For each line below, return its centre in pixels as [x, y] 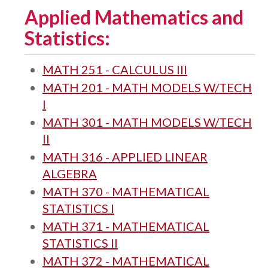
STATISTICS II [80, 243]
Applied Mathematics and [134, 17]
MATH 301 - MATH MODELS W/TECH [147, 122]
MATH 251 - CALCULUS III [115, 69]
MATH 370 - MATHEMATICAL [126, 191]
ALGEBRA [70, 173]
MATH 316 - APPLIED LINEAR [125, 157]
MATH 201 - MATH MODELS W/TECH [147, 87]
